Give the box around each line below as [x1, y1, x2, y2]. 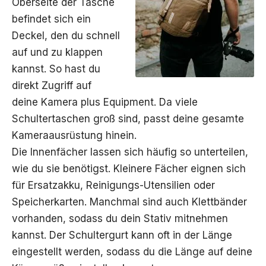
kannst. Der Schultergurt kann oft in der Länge [12, 229, 232, 241]
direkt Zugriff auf [12, 79, 91, 91]
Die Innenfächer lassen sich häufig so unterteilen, [12, 145, 248, 158]
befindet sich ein [12, 12, 91, 25]
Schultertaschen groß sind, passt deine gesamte [12, 112, 244, 125]
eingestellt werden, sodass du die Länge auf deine [12, 245, 252, 258]
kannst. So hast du [12, 62, 100, 75]
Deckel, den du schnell [12, 29, 120, 42]
